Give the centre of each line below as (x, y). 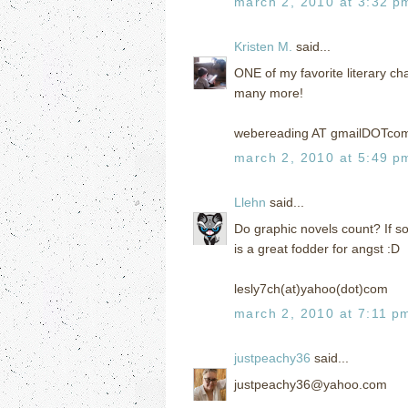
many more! (269, 92)
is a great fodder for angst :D (317, 248)
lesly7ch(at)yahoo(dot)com (311, 288)
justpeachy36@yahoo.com (311, 384)
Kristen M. (263, 46)
